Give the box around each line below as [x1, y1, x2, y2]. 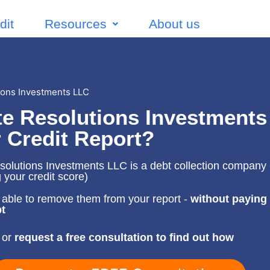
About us [149, 17, 200, 31]
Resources [45, 17, 107, 31]
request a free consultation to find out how [14, 231, 234, 243]
